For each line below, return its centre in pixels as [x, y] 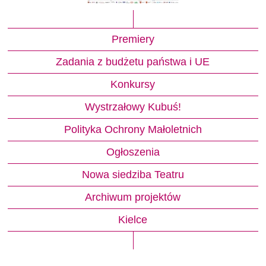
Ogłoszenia [133, 152]
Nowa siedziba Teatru [133, 175]
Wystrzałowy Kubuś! [133, 107]
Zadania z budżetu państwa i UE [133, 62]
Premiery [133, 39]
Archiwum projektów [133, 197]
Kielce [133, 220]
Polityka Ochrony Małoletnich [133, 130]
